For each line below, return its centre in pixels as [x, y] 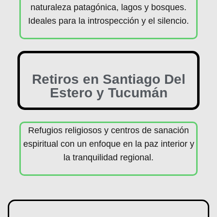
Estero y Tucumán [108, 93]
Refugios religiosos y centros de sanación [108, 130]
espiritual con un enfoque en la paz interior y [108, 144]
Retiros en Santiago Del [108, 79]
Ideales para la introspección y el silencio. [108, 21]
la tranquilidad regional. [108, 157]
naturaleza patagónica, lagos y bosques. [108, 7]
